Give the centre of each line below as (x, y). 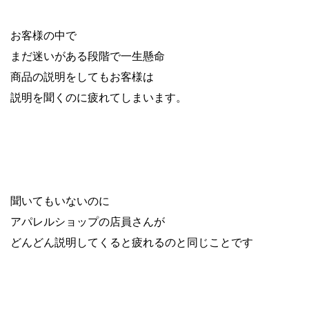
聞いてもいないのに (60, 200)
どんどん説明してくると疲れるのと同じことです (132, 242)
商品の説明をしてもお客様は (82, 76)
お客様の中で (43, 35)
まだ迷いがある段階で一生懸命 (88, 56)
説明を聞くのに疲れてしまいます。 (99, 97)
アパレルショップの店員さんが (88, 221)
